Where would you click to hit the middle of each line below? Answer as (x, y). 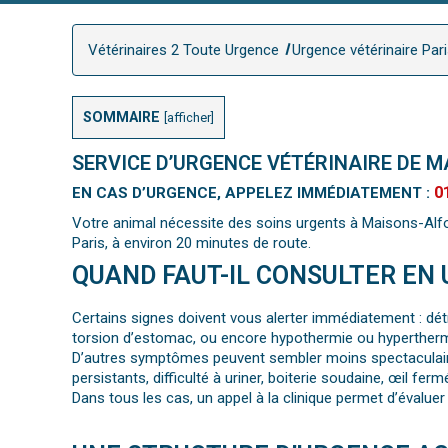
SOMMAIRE (121, 117)
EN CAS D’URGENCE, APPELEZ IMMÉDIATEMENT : (253, 193)
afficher (189, 117)
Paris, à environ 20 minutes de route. (191, 243)
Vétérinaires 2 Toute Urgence (183, 50)
